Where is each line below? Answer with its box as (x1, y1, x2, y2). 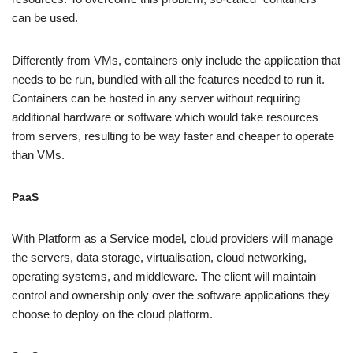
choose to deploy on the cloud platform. (12, 307, 213, 321)
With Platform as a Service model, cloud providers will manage (12, 231, 333, 245)
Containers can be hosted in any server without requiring (12, 91, 300, 105)
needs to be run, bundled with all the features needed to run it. (12, 72, 325, 86)
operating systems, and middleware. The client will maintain (12, 269, 316, 283)
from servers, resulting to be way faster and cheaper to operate (12, 128, 334, 143)
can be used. (12, 10, 78, 24)
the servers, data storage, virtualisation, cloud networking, (12, 250, 307, 264)
